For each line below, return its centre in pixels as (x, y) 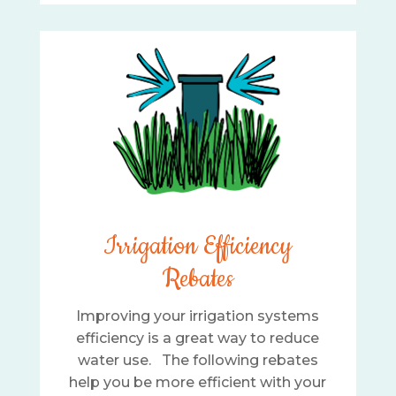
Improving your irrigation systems (198, 316)
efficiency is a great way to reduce (198, 339)
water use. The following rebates (198, 361)
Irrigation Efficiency (198, 247)
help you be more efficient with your (198, 383)
